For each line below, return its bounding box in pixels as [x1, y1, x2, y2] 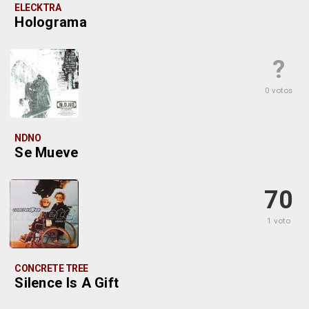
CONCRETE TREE [14, 263, 88, 274]
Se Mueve [14, 144, 79, 161]
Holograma [14, 14, 87, 30]
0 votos [265, 86, 293, 95]
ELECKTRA [14, 2, 61, 13]
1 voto [267, 216, 291, 226]
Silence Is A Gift [14, 275, 119, 291]
